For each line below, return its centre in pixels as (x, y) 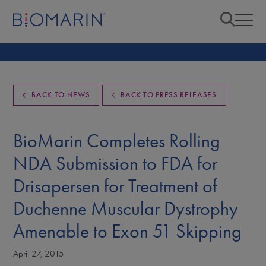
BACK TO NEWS (61, 95)
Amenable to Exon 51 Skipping (128, 231)
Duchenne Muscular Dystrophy (126, 208)
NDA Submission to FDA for (115, 163)
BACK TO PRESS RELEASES (169, 95)
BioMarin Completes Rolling (117, 141)
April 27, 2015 (39, 254)
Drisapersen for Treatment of (115, 186)
